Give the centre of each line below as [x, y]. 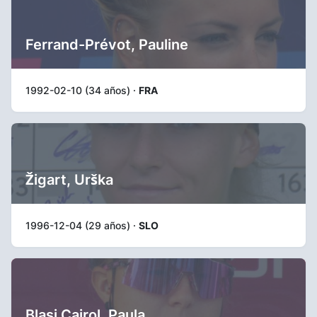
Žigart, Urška [69, 179]
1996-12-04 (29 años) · [82, 225]
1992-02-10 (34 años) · [82, 90]
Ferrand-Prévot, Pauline [107, 44]
